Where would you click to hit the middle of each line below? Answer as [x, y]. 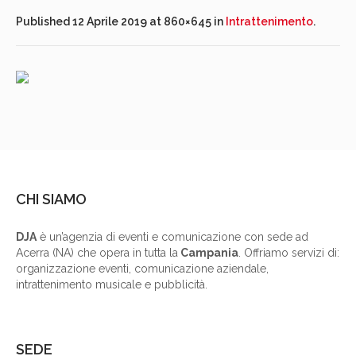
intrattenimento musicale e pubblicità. [112, 285]
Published [44, 22]
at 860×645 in [186, 22]
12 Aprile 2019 [110, 22]
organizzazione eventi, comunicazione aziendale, [143, 269]
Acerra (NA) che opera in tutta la [97, 253]
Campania [209, 253]
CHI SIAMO [52, 199]
